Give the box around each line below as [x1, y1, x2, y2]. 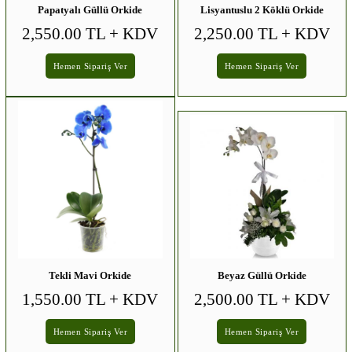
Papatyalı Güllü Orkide [38, 3, 143, 16]
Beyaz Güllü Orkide [217, 269, 306, 282]
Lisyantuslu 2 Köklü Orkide [200, 3, 324, 16]
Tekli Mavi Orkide [49, 269, 132, 282]
